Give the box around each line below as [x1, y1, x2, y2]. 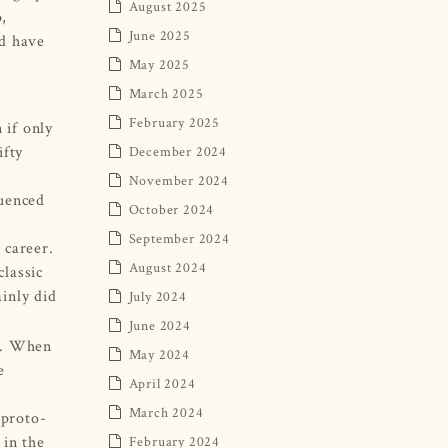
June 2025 [128, 25, 191, 44]
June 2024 [128, 315, 191, 334]
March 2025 [128, 83, 204, 102]
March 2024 [128, 402, 204, 421]
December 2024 [128, 141, 227, 160]
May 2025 [128, 54, 190, 73]
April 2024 [128, 373, 196, 392]
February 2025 [128, 112, 220, 131]
